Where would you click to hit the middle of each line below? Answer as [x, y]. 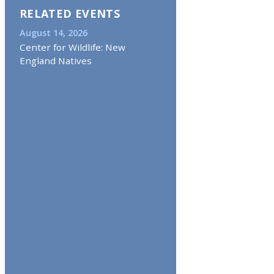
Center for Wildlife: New [72, 47]
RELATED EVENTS [70, 13]
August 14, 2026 [54, 32]
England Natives [56, 60]
